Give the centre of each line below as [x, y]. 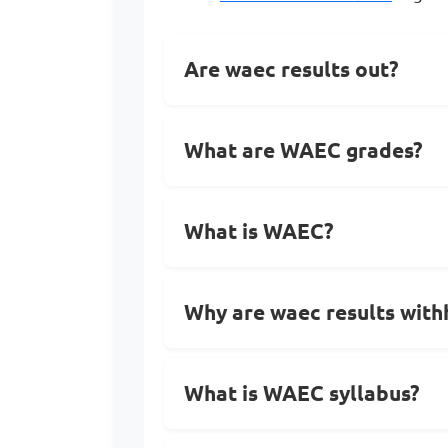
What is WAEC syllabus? [302, 393]
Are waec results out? [291, 69]
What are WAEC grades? [303, 150]
